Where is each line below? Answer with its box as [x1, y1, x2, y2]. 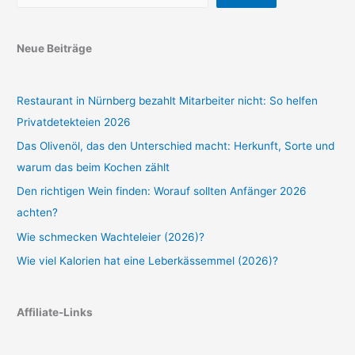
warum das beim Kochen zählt [17, 160, 170, 174]
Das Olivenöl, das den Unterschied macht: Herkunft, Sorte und [17, 139, 335, 152]
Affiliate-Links [17, 306, 94, 319]
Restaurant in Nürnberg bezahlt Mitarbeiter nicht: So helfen [17, 94, 319, 107]
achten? [17, 206, 59, 219]
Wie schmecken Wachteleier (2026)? [17, 230, 205, 243]
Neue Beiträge [17, 42, 93, 55]
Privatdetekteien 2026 [17, 115, 132, 128]
